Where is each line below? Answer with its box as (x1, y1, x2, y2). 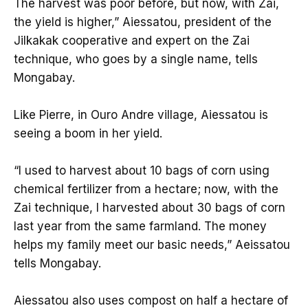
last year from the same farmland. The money (14, 219, 267, 234)
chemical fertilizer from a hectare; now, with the (14, 182, 278, 197)
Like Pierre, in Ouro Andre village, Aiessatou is (14, 108, 268, 122)
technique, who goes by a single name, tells (14, 52, 258, 66)
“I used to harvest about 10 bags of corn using (14, 164, 269, 178)
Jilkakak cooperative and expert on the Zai (14, 33, 250, 47)
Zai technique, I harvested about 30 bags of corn (14, 201, 285, 215)
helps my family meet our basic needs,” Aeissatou (14, 238, 290, 252)
